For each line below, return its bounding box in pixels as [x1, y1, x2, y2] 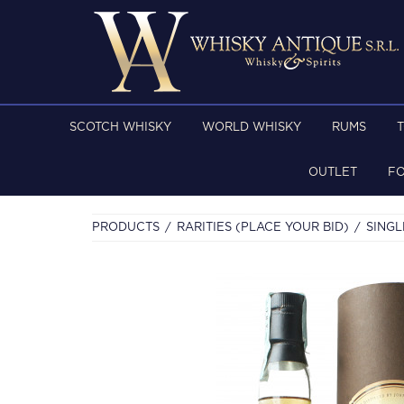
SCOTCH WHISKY [69, 122, 171, 133]
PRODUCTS [92, 222, 160, 234]
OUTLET [308, 167, 357, 179]
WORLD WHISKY [201, 122, 301, 133]
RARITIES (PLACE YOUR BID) [177, 222, 349, 234]
